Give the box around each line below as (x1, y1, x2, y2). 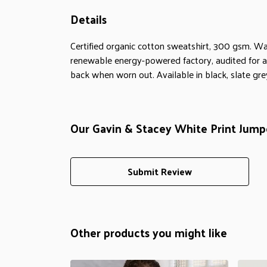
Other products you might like (70, 222, 227, 243)
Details (70, 8, 107, 29)
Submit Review (128, 162, 192, 180)
